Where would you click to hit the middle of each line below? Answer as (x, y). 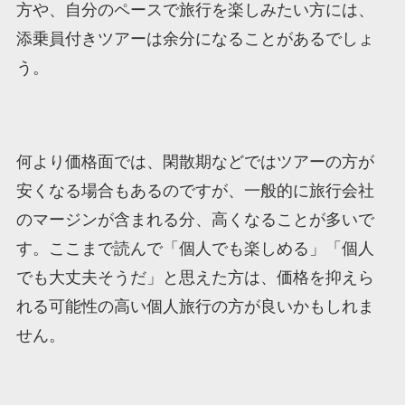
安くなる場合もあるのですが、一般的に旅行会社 (195, 190)
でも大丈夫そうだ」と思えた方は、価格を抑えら (195, 277)
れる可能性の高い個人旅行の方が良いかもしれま (195, 306)
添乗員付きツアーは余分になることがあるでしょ (195, 39)
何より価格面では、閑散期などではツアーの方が (195, 161)
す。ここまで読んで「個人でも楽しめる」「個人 (195, 248)
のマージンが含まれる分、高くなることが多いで (195, 219)
